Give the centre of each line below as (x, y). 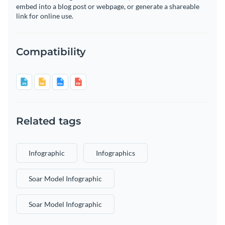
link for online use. (45, 16)
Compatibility (51, 52)
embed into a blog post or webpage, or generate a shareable (108, 7)
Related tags (48, 121)
